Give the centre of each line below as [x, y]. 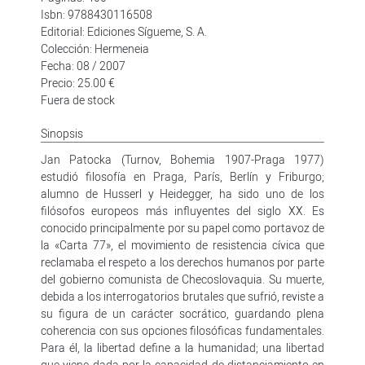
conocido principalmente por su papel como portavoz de [182, 227]
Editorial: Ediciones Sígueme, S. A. [124, 31]
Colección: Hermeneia [95, 48]
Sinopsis [62, 133]
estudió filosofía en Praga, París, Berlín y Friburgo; [182, 176]
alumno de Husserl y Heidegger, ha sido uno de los [182, 193]
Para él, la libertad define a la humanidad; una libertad [182, 347]
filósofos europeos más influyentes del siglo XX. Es [182, 210]
